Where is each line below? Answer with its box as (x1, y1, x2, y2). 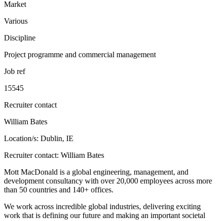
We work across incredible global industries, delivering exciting (4, 202, 201, 211)
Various (4, 17, 28, 26)
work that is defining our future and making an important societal (4, 211, 205, 220)
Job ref (4, 67, 25, 76)
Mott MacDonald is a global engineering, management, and (4, 168, 188, 177)
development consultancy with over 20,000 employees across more (4, 177, 212, 185)
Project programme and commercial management (4, 50, 156, 59)
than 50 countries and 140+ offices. (4, 185, 113, 194)
